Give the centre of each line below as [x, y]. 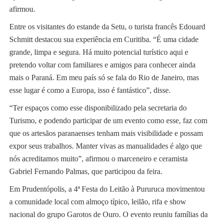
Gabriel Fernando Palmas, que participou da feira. [86, 172]
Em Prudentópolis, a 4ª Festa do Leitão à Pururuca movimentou [107, 189]
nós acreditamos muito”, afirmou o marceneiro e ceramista [98, 159]
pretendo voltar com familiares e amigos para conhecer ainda [102, 65]
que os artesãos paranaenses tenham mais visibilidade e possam [106, 133]
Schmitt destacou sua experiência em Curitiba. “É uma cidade [104, 40]
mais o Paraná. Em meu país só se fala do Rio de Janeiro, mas [104, 78]
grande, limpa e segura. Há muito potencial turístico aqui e [99, 52]
